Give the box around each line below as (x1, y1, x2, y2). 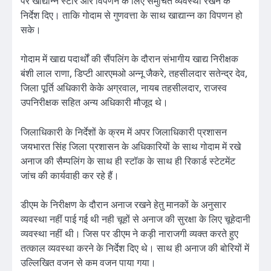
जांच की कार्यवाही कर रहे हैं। (21, 168, 119, 182)
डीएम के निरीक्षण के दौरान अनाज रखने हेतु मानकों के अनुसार (21, 197, 226, 211)
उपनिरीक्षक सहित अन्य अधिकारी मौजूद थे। (21, 96, 168, 109)
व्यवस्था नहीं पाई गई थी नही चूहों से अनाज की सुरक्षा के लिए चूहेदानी (21, 212, 250, 226)
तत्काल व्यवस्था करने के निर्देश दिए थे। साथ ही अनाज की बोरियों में (21, 241, 249, 255)
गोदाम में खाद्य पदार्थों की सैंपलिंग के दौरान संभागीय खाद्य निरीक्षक (21, 52, 238, 66)
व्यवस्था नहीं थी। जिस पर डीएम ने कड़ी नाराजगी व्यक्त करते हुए (21, 226, 238, 240)
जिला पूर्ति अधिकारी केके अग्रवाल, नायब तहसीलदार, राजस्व (21, 81, 227, 95)
